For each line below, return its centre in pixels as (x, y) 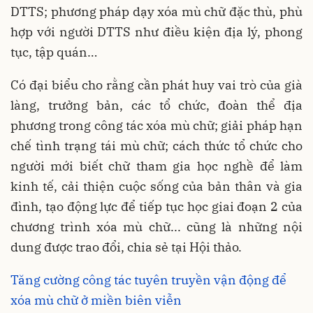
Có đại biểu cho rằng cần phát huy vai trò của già (156, 85)
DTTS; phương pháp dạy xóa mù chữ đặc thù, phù (156, 12)
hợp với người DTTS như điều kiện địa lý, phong (156, 32)
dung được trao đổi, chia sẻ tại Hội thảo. (126, 247)
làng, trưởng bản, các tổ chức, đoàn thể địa (156, 105)
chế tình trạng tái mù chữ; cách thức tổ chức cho (156, 146)
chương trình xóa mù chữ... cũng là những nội (156, 227)
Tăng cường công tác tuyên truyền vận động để (148, 280)
